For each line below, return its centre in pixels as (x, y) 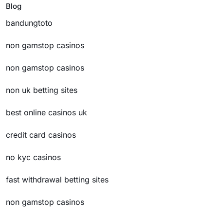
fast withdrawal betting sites (57, 180)
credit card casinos (41, 135)
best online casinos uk (46, 112)
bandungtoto (29, 23)
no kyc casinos (33, 157)
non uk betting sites (42, 90)
